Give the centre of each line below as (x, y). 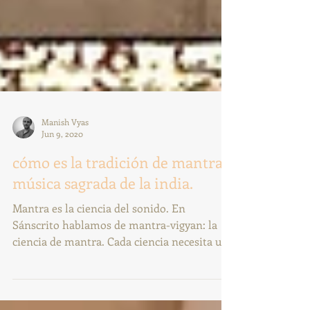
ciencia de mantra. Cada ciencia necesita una (123, 285)
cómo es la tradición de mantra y (122, 206)
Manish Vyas (65, 166)
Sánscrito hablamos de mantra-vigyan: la (115, 269)
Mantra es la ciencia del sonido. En (99, 252)
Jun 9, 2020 (62, 178)
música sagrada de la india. (103, 227)
